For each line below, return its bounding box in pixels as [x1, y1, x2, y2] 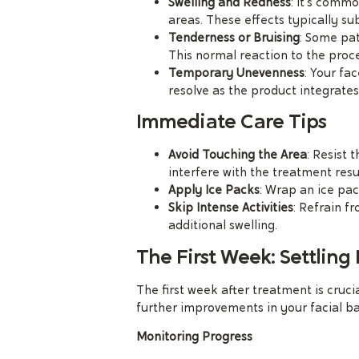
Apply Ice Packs [168, 182, 260, 199]
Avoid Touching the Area [168, 147, 307, 163]
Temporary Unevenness [168, 65, 305, 82]
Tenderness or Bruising [168, 30, 300, 46]
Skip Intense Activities [168, 200, 293, 216]
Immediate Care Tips [136, 109, 326, 135]
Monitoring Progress [136, 329, 252, 345]
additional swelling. [168, 217, 277, 234]
